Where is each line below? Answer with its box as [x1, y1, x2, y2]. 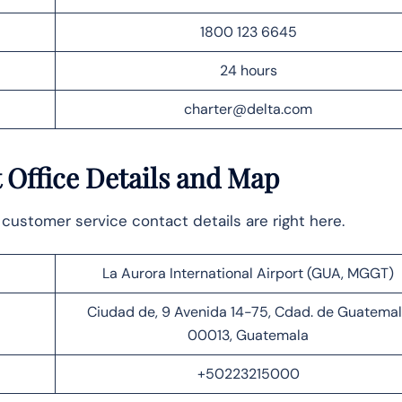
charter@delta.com [184, 99, 312, 118]
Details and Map [79, 159, 279, 196]
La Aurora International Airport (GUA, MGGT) [102, 263, 394, 283]
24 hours [219, 60, 277, 80]
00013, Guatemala [188, 325, 309, 345]
